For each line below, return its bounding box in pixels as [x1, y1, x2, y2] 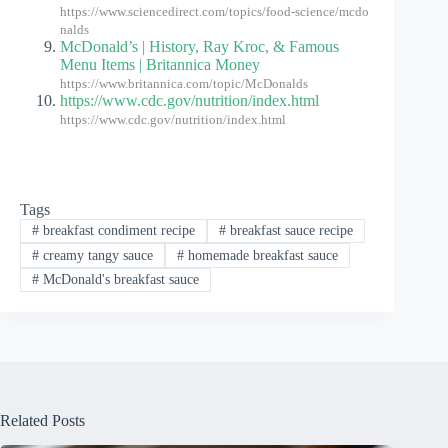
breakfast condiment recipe [38, 223, 195, 239]
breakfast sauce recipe [225, 223, 353, 239]
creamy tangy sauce [38, 247, 153, 263]
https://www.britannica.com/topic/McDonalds [60, 77, 308, 92]
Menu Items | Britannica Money [60, 56, 260, 74]
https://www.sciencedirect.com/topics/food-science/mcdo [60, 5, 369, 20]
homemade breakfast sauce [183, 247, 338, 263]
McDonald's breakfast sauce [38, 272, 199, 288]
